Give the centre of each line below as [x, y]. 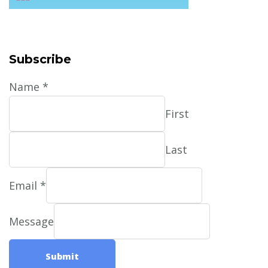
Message [31, 221]
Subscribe [40, 60]
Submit [62, 256]
